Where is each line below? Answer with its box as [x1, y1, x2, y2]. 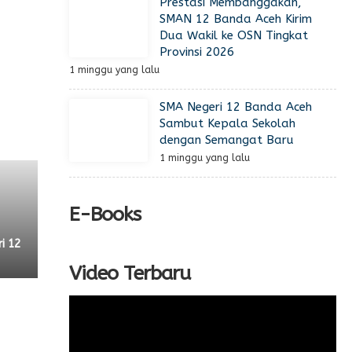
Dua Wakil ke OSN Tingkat [159, 28, 308, 42]
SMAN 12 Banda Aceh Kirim [159, 12, 312, 26]
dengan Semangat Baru [159, 133, 294, 147]
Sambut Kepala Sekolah [159, 116, 295, 130]
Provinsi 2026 [159, 45, 234, 59]
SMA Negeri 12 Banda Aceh [159, 100, 312, 114]
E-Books [69, 203, 141, 226]
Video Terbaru [69, 262, 190, 285]
